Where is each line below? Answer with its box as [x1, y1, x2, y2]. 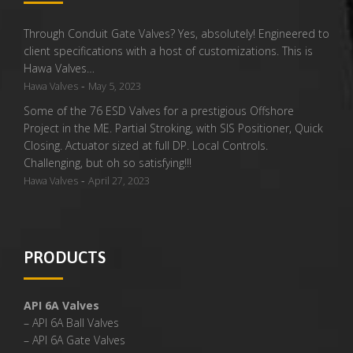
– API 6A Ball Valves [24, 315, 119, 330]
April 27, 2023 [88, 174, 150, 188]
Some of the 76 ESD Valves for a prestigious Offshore [24, 103, 294, 118]
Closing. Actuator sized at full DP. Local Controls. [24, 138, 268, 153]
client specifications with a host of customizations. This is [24, 43, 313, 58]
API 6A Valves [24, 298, 99, 313]
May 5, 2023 [88, 80, 141, 93]
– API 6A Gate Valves [24, 333, 125, 347]
